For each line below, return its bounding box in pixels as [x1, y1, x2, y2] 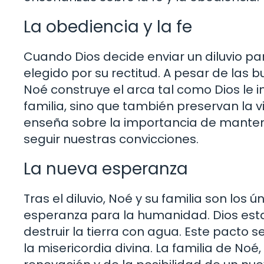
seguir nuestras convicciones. [24, 130, 199, 147]
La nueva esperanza [24, 157, 188, 180]
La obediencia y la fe [24, 15, 192, 38]
